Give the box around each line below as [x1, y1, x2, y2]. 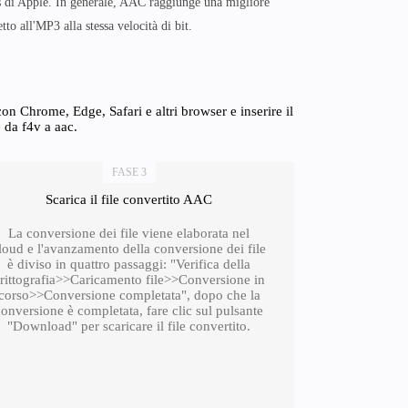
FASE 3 [111, 166, 147, 178]
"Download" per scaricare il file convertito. [7, 319, 251, 333]
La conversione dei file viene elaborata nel [8, 226, 250, 240]
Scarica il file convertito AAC [46, 192, 213, 207]
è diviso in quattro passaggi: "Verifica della [7, 257, 251, 271]
